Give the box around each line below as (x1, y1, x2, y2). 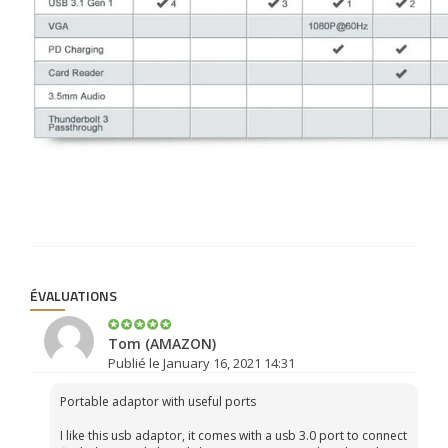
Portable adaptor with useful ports (60, 393, 256, 410)
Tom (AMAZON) (107, 334, 216, 353)
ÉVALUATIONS (30, 285, 117, 306)
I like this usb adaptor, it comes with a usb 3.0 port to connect (60, 427, 407, 444)
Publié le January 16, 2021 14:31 (107, 354, 295, 372)
